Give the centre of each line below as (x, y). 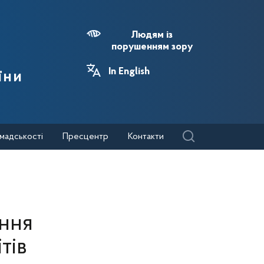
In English (129, 72)
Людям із (152, 35)
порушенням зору (152, 47)
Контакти (146, 137)
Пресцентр (85, 137)
